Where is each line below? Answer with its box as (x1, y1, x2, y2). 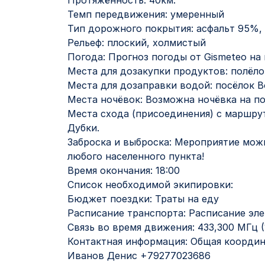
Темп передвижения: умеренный (67, 8, 224, 20)
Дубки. (67, 122, 99, 134)
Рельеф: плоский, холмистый (67, 37, 206, 49)
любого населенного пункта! (67, 150, 204, 162)
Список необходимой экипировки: (67, 179, 233, 190)
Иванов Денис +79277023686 (67, 250, 211, 261)
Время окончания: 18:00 (67, 164, 180, 176)
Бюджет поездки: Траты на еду (67, 193, 219, 205)
